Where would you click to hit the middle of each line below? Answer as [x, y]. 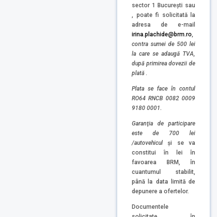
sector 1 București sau [163, 6]
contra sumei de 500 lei [163, 44]
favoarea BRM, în [163, 162]
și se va [182, 143]
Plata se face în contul [163, 89]
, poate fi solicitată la [163, 15]
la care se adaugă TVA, [163, 54]
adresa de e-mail [163, 25]
